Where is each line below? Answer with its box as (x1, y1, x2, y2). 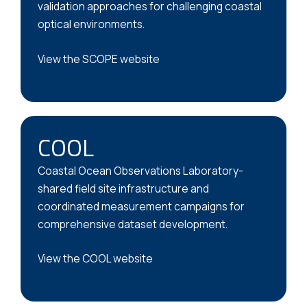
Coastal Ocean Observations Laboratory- (38, 162, 243, 178)
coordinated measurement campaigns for (38, 198, 245, 214)
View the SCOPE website (38, 51, 160, 66)
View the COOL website (38, 251, 153, 267)
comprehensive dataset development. (38, 216, 228, 232)
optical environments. (38, 16, 145, 32)
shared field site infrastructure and (38, 180, 209, 196)
